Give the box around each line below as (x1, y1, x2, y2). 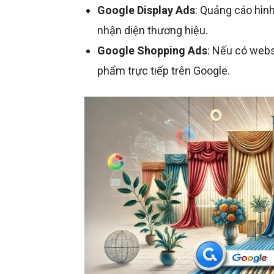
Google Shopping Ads (97, 44, 207, 57)
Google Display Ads (97, 4, 195, 17)
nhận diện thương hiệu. (97, 24, 208, 37)
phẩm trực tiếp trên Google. (97, 64, 230, 78)
